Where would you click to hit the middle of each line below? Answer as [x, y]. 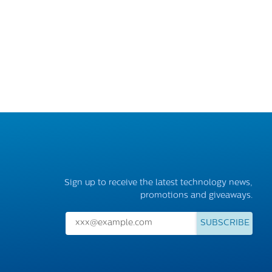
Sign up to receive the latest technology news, [159, 183]
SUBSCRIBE [225, 223]
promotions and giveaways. [197, 195]
